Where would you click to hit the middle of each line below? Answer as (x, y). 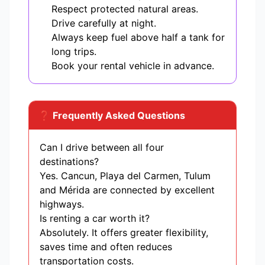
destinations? (69, 162)
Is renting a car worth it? (95, 219)
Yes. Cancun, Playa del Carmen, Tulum (125, 176)
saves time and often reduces (106, 247)
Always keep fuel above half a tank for (138, 38)
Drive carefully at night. (104, 23)
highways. (62, 204)
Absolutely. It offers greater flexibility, (124, 233)
